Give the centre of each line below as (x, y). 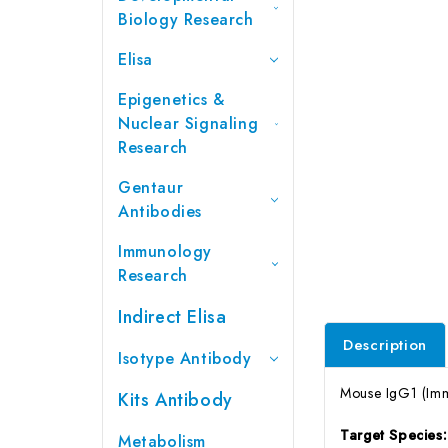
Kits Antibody (175, 399)
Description (385, 344)
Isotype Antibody (185, 358)
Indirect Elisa (172, 316)
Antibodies (160, 211)
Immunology (165, 251)
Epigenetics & (171, 99)
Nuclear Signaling (188, 123)
